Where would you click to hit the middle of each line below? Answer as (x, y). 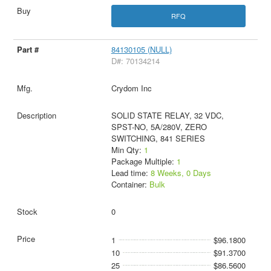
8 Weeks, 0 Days (181, 173)
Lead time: (131, 173)
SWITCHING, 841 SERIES (158, 139)
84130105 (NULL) (141, 50)
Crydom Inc (131, 88)
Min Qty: (127, 150)
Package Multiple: (144, 162)
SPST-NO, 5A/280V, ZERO (159, 127)
